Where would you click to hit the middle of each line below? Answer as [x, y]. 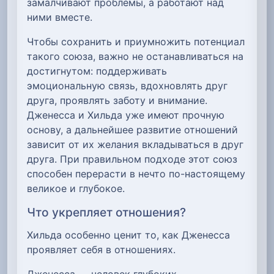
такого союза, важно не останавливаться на [135, 57]
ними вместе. [60, 17]
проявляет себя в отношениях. [101, 249]
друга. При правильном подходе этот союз [132, 159]
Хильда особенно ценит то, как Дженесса [128, 235]
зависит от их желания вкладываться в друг [135, 145]
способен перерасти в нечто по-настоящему [136, 174]
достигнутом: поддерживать [97, 71]
